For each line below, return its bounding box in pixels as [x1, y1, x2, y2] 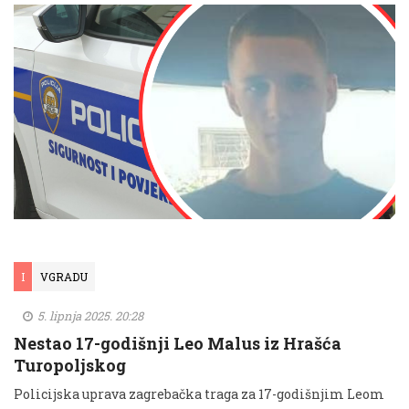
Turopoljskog [14, 353, 126, 376]
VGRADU [40, 268, 88, 284]
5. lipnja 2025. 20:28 [35, 307, 143, 324]
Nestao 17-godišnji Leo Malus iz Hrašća [14, 331, 341, 354]
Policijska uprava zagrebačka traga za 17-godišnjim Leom [14, 384, 384, 403]
